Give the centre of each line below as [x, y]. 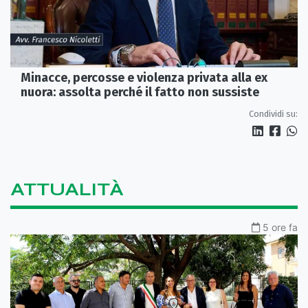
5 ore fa [280, 228]
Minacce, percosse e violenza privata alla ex [144, 78]
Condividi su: [273, 114]
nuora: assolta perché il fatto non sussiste [140, 92]
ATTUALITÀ [67, 190]
